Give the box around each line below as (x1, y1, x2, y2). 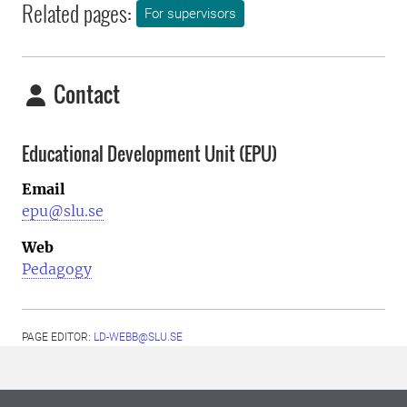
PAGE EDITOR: (22, 330, 94, 343)
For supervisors (144, 5, 236, 23)
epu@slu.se (22, 201, 104, 220)
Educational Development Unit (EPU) (22, 140, 277, 168)
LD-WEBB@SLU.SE (94, 330, 183, 343)
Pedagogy (22, 259, 92, 278)
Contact (49, 77, 120, 111)
